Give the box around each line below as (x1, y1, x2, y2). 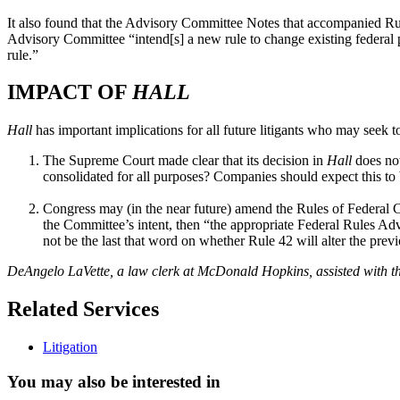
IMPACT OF (7, 80, 132, 104)
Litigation (43, 339, 97, 355)
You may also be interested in (7, 371, 221, 391)
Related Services (7, 297, 159, 321)
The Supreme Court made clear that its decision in (43, 153, 327, 169)
